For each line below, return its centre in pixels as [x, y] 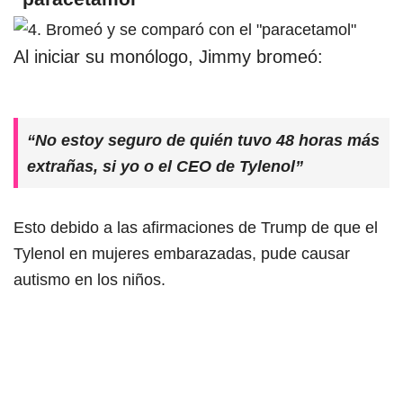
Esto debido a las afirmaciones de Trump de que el [196, 227]
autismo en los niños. [90, 279]
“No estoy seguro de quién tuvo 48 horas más [203, 139]
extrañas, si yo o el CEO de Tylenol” [165, 166]
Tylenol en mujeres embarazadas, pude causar [182, 253]
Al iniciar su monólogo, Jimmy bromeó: [168, 56]
